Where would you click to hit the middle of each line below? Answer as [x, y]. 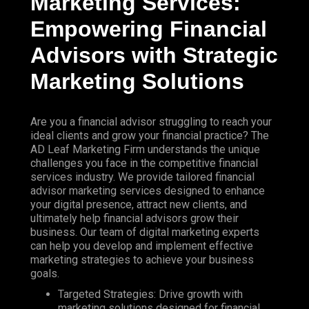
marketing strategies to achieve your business [142, 260]
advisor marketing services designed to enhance [148, 191]
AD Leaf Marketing [76, 150]
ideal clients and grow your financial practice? [141, 136]
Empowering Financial [149, 29]
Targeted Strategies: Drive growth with [150, 295]
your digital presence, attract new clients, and [139, 205]
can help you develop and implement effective [142, 246]
